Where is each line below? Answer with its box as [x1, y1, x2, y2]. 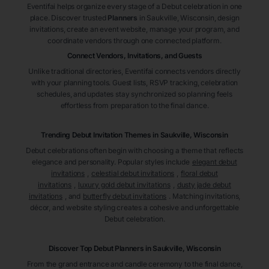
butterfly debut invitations [83, 192, 167, 201]
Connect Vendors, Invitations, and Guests [67, 51, 202, 61]
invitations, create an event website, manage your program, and [29, 25, 240, 34]
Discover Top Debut [48, 244, 115, 253]
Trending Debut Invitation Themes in [41, 130, 159, 140]
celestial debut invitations [91, 169, 175, 178]
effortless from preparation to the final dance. [60, 101, 209, 110]
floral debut [181, 169, 218, 178]
